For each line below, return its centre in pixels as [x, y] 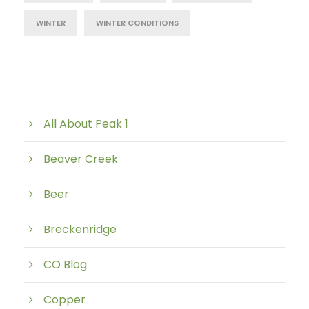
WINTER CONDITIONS [137, 23]
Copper [64, 300]
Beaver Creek [81, 159]
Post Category [78, 89]
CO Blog [65, 265]
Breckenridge [80, 229]
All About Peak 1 [86, 124]
